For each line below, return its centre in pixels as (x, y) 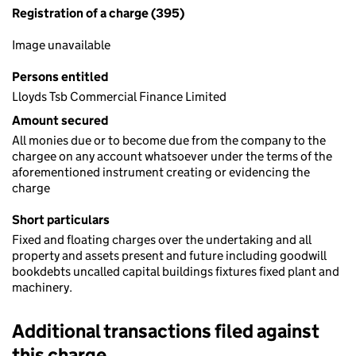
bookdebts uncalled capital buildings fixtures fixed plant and (176, 271)
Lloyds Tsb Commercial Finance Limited (119, 97)
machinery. (42, 287)
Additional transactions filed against (166, 331)
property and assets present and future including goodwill (169, 255)
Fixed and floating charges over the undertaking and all (162, 240)
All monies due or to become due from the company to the (169, 140)
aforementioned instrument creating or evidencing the (161, 172)
